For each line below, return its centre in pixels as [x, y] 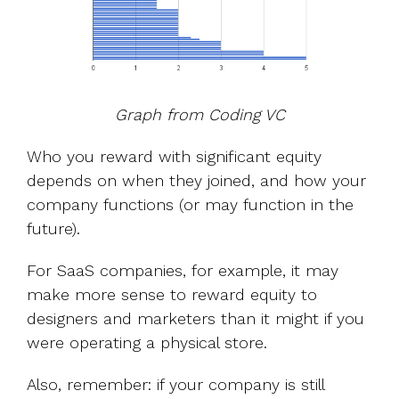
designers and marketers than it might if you [195, 319]
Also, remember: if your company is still [175, 385]
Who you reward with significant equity [174, 157]
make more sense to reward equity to [172, 295]
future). [53, 229]
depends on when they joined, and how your [196, 181]
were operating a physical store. [147, 343]
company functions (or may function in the [190, 205]
